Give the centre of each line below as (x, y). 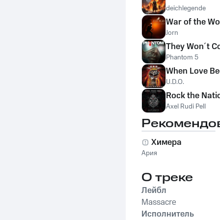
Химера (166, 142)
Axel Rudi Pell (186, 107)
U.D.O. (175, 82)
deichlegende (186, 8)
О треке (167, 178)
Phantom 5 (182, 57)
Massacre (159, 202)
